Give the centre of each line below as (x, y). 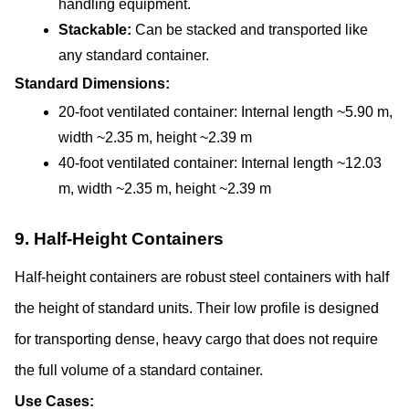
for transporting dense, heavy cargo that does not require (196, 340)
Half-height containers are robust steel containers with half (202, 278)
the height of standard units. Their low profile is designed (197, 309)
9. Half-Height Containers (119, 239)
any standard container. (134, 55)
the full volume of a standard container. (139, 371)
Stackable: (97, 29)
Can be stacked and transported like (252, 29)
